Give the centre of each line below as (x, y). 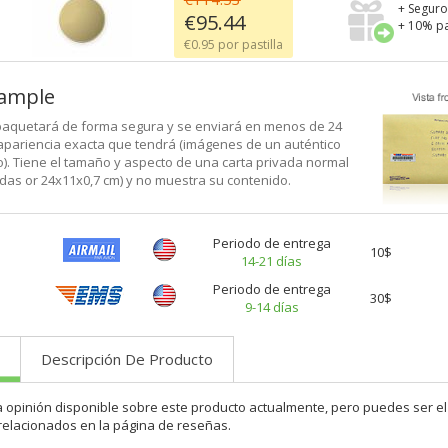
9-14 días (271, 306)
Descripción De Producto (126, 358)
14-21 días (271, 260)
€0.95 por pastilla (233, 44)
